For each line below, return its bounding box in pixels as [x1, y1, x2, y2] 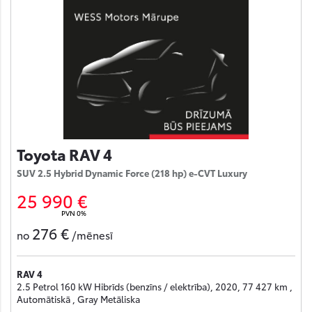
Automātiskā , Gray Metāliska [17, 292, 140, 306]
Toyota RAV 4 [17, 143, 112, 165]
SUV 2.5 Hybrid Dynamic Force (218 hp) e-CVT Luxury [17, 166, 247, 180]
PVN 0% [61, 208, 86, 219]
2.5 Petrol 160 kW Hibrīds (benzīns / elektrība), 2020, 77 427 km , [17, 280, 292, 293]
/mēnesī [69, 226, 116, 242]
